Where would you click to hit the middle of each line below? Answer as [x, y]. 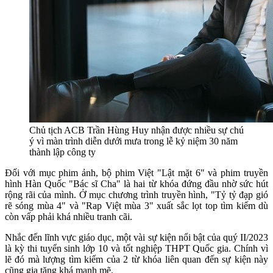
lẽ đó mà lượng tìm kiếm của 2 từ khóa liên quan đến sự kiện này [136, 259]
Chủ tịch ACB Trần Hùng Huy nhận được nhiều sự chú [136, 130]
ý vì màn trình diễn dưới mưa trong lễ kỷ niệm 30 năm [133, 141]
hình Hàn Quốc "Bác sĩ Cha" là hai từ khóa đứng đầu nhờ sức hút [136, 183]
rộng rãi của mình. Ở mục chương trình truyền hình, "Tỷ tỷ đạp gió [136, 194]
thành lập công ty [62, 152]
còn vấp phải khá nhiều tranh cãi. [69, 216]
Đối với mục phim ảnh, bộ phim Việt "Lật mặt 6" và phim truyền [136, 172]
